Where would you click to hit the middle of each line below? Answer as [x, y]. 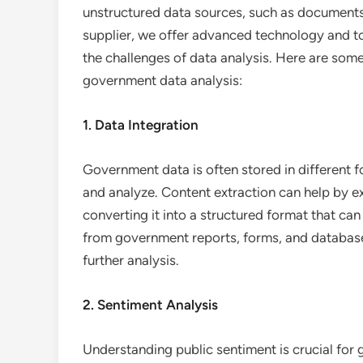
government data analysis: [162, 80]
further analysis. [131, 260]
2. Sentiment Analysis [150, 305]
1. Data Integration [141, 125]
